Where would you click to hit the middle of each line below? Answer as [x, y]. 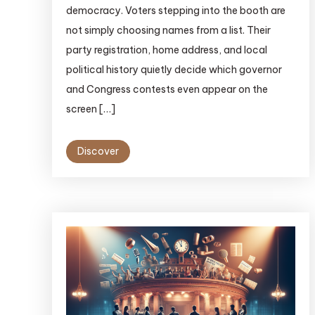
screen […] [90, 109]
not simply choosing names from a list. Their [168, 31]
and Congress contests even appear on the [167, 90]
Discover [98, 152]
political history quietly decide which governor [174, 70]
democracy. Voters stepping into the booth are [175, 11]
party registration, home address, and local [166, 50]
